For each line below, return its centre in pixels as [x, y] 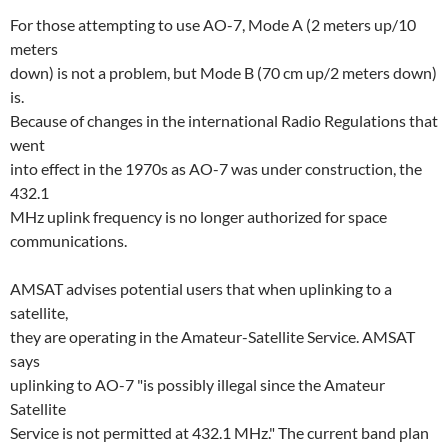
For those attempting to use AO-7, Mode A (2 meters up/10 [213, 24]
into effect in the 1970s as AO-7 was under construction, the [216, 168]
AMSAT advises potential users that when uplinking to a [201, 288]
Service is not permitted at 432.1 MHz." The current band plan [219, 432]
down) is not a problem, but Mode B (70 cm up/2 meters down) [223, 72]
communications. [68, 240]
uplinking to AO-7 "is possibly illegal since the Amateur [197, 384]
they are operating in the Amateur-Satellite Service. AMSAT [212, 336]
